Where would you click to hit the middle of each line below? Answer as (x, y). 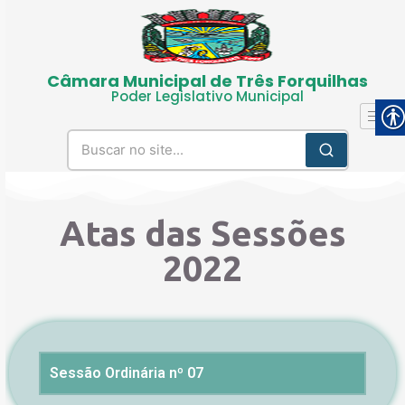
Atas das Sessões (202, 233)
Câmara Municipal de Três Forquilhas (207, 81)
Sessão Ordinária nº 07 (127, 373)
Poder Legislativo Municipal (207, 96)
